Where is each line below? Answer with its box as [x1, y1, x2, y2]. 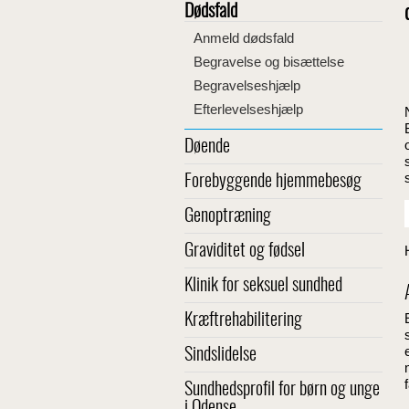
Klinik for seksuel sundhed [184, 277, 342, 295]
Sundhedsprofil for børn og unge [184, 381, 380, 399]
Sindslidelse [184, 346, 257, 364]
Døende [184, 138, 230, 156]
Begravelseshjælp [194, 78, 300, 93]
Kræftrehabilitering [184, 311, 302, 330]
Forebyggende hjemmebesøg [184, 173, 362, 191]
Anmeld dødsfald [194, 30, 294, 46]
